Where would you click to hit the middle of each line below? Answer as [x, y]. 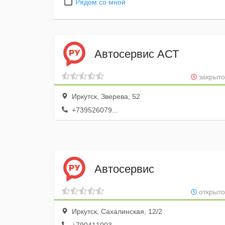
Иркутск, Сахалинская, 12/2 [116, 211]
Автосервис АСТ [137, 54]
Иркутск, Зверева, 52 [105, 96]
